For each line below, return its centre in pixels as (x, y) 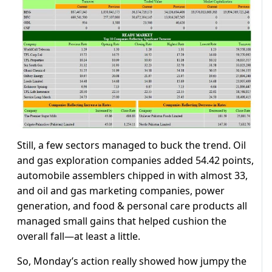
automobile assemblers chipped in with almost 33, (132, 175)
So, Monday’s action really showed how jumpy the (132, 261)
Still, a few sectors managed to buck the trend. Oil (131, 145)
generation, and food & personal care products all (132, 206)
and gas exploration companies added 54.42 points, (135, 160)
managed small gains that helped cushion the (122, 221)
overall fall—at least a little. (79, 236)
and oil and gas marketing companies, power (121, 190)
